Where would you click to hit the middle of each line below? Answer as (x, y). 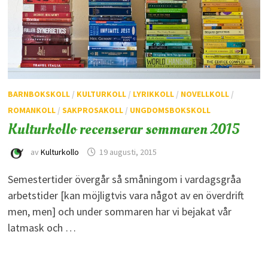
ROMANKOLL (31, 110)
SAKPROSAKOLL (92, 110)
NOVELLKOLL (205, 94)
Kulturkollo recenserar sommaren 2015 (123, 129)
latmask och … (42, 227)
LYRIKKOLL (153, 94)
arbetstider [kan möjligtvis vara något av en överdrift (126, 195)
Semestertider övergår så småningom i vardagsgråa (124, 179)
